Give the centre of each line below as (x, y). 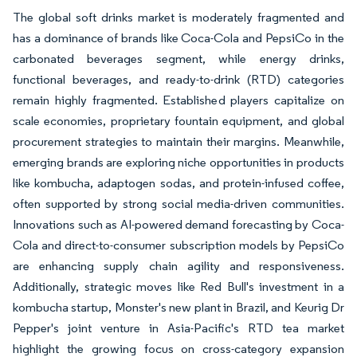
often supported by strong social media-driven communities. (178, 204)
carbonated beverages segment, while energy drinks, (178, 59)
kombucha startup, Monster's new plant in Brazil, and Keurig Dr (178, 308)
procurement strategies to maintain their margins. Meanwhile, (178, 142)
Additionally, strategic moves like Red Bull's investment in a (178, 287)
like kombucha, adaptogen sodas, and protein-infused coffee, (178, 183)
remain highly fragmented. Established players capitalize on (178, 100)
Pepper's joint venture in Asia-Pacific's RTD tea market (178, 328)
